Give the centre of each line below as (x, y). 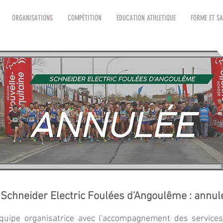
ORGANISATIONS (32, 18)
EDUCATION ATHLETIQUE (146, 18)
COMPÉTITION (84, 18)
